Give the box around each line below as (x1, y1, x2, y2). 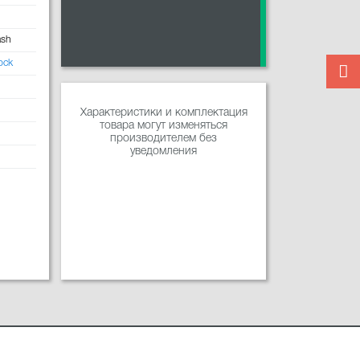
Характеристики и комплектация (80, 108, 247, 119)
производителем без (110, 133, 217, 145)
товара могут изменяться (100, 121, 227, 132)
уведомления (130, 146, 197, 157)
